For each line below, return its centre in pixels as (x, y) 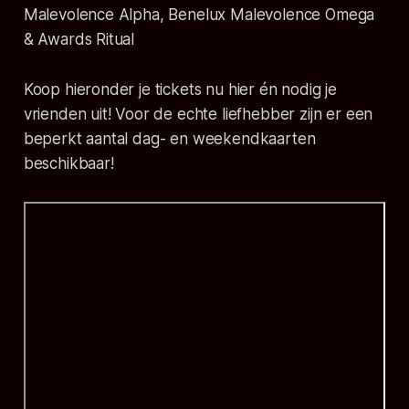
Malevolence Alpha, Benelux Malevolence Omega (199, 15)
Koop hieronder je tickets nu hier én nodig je (180, 90)
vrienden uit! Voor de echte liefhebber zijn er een (198, 115)
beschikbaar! (68, 164)
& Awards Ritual (79, 40)
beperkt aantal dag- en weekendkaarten (169, 139)
